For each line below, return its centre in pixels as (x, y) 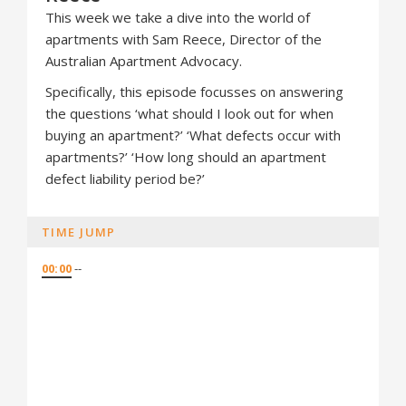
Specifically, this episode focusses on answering (194, 92)
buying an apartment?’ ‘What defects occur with (193, 135)
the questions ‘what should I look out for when (189, 113)
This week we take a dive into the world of (178, 17)
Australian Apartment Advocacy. (144, 61)
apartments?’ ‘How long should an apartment (186, 157)
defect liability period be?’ (125, 179)
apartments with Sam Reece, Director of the (184, 39)
